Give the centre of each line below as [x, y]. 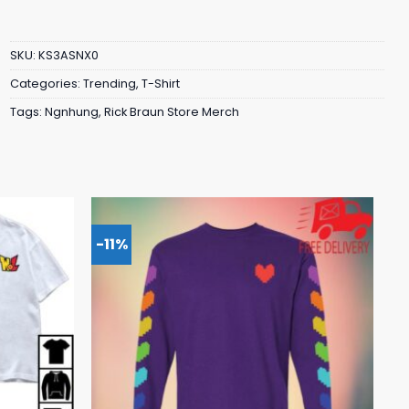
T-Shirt [161, 83]
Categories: [47, 83]
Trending [110, 83]
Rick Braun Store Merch [172, 111]
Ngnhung [72, 111]
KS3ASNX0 [68, 55]
